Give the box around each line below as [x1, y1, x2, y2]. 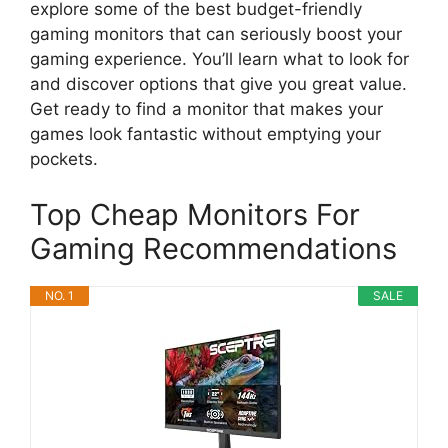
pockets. [30, 149, 98, 170]
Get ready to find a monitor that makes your [30, 99, 383, 120]
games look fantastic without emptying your [30, 124, 381, 145]
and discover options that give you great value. [30, 74, 407, 95]
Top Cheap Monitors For [30, 196, 360, 232]
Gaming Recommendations [30, 230, 397, 266]
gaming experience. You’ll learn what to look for [30, 49, 409, 70]
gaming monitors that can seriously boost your [30, 24, 402, 45]
